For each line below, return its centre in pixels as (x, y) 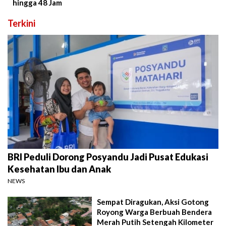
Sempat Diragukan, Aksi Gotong (153, 202)
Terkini (21, 23)
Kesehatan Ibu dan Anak (59, 169)
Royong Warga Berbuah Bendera (155, 212)
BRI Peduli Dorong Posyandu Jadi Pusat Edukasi (108, 157)
